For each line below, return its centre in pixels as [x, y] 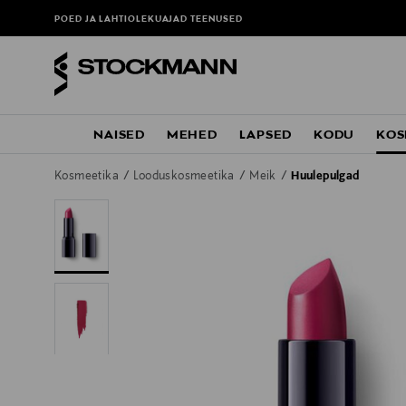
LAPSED [266, 135]
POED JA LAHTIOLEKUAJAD [123, 20]
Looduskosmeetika [186, 177]
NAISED [119, 135]
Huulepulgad [325, 177]
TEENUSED [217, 20]
